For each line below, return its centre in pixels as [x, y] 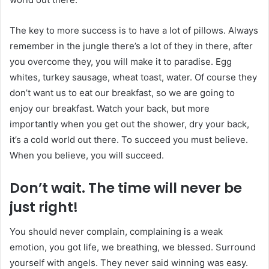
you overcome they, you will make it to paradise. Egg [121, 62]
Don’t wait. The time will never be [126, 188]
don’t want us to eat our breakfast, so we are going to [122, 93]
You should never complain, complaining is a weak [116, 231]
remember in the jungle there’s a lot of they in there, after [131, 46]
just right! [44, 207]
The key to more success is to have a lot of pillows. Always [134, 30]
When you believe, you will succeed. [87, 155]
